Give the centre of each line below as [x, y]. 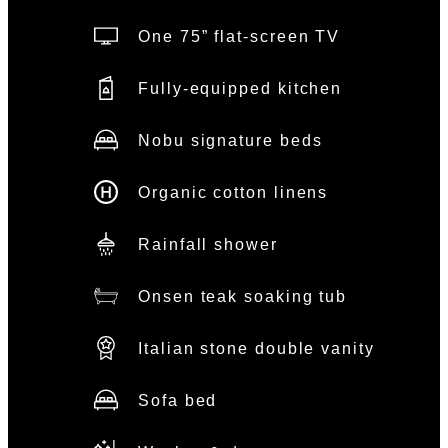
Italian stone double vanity [256, 348]
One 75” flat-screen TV [239, 36]
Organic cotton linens [233, 192]
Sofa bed [178, 400]
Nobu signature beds [230, 140]
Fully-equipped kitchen [240, 88]
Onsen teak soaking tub [243, 296]
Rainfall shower [208, 244]
